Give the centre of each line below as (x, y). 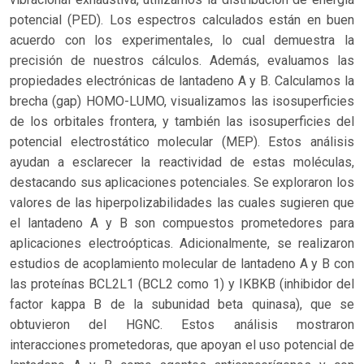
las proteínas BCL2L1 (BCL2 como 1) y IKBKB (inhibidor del (182, 284)
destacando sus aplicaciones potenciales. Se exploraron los (182, 182)
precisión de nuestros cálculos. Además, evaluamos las (182, 60)
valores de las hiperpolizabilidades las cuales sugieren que (182, 202)
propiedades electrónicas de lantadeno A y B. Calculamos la (182, 80)
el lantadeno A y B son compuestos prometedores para (182, 223)
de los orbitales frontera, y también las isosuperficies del (182, 121)
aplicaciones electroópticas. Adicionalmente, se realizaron (182, 243)
